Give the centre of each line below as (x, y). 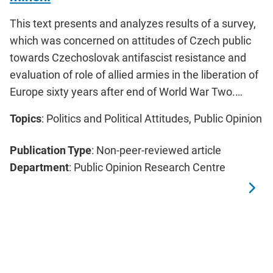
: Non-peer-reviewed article (156, 150)
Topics (26, 118)
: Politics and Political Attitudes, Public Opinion (152, 118)
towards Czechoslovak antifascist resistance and (128, 57)
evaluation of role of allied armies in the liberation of (134, 74)
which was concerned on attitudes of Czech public (130, 40)
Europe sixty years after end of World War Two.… (126, 91)
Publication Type (51, 150)
